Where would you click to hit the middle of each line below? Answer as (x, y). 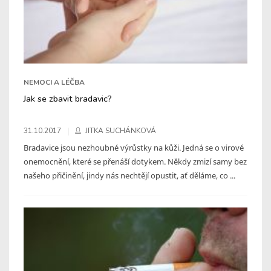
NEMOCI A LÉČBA (54, 82)
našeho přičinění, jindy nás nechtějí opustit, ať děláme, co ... (129, 175)
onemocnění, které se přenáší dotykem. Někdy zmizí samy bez (135, 161)
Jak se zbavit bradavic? (68, 98)
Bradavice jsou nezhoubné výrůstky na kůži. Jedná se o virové (134, 147)
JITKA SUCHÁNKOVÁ (121, 130)
